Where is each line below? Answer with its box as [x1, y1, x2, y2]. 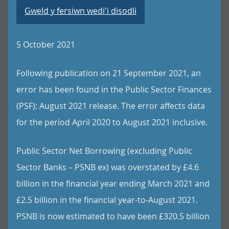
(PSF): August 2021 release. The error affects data [16, 100, 205, 111]
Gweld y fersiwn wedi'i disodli [25, 5, 136, 16]
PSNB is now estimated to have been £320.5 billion [16, 211, 210, 222]
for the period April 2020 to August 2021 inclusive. [16, 117, 208, 128]
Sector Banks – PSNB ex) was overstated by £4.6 [16, 162, 199, 173]
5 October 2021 [16, 39, 75, 50]
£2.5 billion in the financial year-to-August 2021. [16, 194, 198, 205]
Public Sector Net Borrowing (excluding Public [16, 145, 192, 156]
